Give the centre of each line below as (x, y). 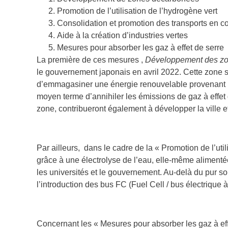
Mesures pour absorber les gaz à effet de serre (140, 47)
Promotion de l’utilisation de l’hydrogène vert (137, 11)
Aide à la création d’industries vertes (122, 35)
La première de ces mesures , (91, 60)
